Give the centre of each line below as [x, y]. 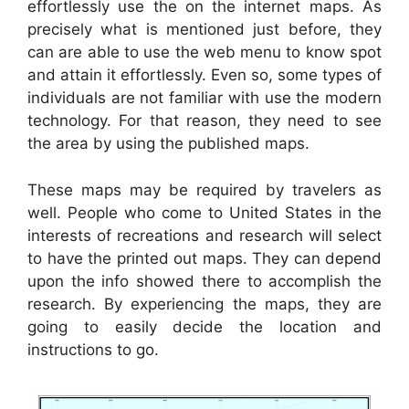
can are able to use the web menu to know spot [204, 52]
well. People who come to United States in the [204, 212]
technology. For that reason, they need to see [204, 121]
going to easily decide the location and [204, 326]
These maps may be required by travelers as [204, 189]
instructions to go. [93, 349]
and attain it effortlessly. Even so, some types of [204, 75]
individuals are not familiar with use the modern [204, 98]
